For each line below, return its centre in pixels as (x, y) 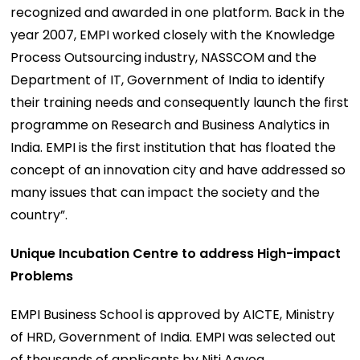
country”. (39, 215)
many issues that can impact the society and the (166, 192)
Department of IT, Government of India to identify (168, 80)
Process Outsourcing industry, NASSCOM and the (164, 57)
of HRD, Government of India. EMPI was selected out (174, 337)
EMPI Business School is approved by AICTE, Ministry (173, 314)
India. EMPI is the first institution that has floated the (174, 147)
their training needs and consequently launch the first (180, 102)
